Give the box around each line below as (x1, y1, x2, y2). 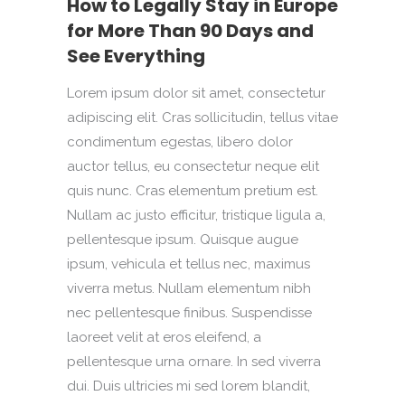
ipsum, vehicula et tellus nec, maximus (67, 256, 310, 272)
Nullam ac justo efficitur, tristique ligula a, (67, 207, 325, 223)
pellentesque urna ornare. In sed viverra (67, 353, 321, 370)
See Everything (67, 43, 205, 69)
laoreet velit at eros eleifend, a (67, 329, 261, 345)
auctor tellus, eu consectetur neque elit (67, 158, 319, 174)
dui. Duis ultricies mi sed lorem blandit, (67, 378, 310, 394)
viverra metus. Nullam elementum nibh (67, 280, 311, 297)
